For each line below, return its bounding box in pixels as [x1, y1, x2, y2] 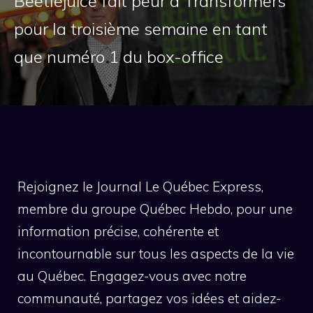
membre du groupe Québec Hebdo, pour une [17, 201, 293, 218]
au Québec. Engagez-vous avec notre [17, 268, 247, 285]
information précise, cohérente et [17, 223, 219, 240]
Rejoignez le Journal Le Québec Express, [17, 178, 263, 196]
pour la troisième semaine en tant [14, 18, 268, 40]
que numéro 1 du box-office [14, 46, 224, 68]
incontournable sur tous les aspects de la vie [17, 245, 294, 263]
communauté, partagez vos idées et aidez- [17, 290, 281, 307]
